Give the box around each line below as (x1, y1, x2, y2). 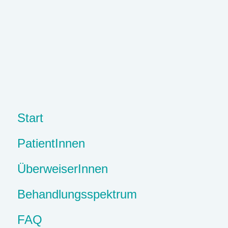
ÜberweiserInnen (17, 162, 108, 176)
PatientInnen (17, 136, 85, 150)
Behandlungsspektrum (17, 187, 137, 201)
